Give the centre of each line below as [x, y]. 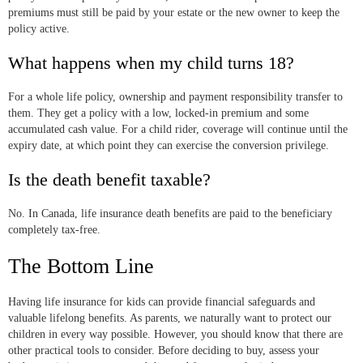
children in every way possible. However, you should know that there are [175, 335]
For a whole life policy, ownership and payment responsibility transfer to [175, 97]
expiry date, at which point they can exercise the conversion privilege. [169, 146]
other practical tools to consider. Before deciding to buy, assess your [164, 351]
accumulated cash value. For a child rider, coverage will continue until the [178, 130]
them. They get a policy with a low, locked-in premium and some [158, 113]
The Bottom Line [81, 267]
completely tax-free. [54, 230]
